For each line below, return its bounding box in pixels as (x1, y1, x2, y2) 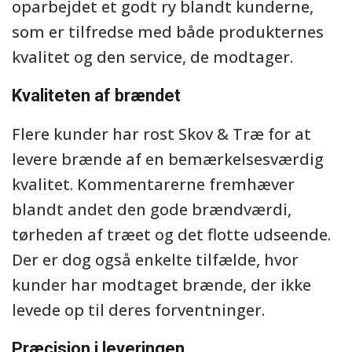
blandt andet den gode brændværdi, (12, 199, 291, 220)
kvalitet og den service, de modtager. (12, 46, 293, 68)
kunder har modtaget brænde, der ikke (12, 274, 311, 295)
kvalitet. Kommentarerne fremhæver (12, 174, 295, 195)
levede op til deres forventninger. (12, 299, 265, 321)
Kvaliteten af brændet (12, 86, 181, 105)
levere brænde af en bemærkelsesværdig (12, 148, 324, 170)
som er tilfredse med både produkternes (12, 21, 324, 42)
